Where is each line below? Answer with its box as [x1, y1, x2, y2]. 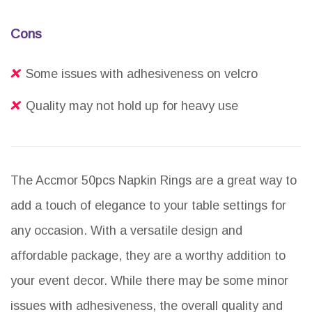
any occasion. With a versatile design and [10, 224, 242, 238]
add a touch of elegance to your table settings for [10, 198, 286, 213]
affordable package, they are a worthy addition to [10, 249, 286, 263]
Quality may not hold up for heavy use [26, 99, 238, 114]
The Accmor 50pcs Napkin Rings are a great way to [10, 173, 297, 188]
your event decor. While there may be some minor [10, 274, 288, 288]
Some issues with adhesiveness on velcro [26, 67, 258, 81]
